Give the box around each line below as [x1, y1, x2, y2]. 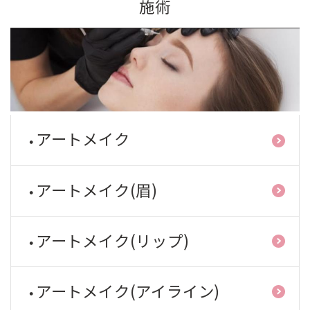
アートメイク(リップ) [31, 228, 190, 251]
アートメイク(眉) [31, 178, 158, 201]
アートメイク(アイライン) [31, 279, 221, 302]
